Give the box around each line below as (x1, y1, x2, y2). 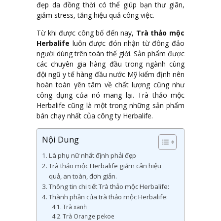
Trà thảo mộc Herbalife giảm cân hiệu (48, 161, 161, 171)
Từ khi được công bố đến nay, (37, 28, 136, 38)
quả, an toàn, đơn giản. (48, 172, 117, 181)
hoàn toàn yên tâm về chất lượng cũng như (37, 80, 184, 90)
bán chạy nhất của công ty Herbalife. (37, 111, 153, 121)
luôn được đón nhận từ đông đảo (70, 38, 184, 48)
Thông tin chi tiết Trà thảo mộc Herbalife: (48, 182, 169, 191)
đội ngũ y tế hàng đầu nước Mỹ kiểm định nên (37, 70, 184, 79)
